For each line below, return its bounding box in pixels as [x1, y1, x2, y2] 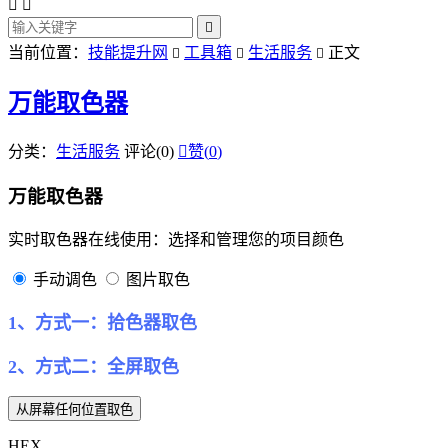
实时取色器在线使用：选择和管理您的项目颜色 [8, 231, 344, 249]
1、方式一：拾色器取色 [8, 313, 197, 334]
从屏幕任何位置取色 [16, 402, 133, 418]
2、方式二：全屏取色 [8, 357, 179, 378]
